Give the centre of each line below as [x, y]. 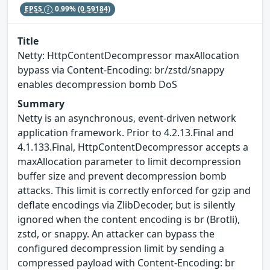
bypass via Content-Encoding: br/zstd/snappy [121, 70]
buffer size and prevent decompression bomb [122, 176]
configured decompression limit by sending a [121, 248]
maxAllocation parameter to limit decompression [129, 161]
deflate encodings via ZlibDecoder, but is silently [126, 205]
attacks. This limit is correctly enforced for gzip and [134, 190]
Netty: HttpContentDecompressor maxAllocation [128, 55]
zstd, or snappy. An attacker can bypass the [116, 234]
